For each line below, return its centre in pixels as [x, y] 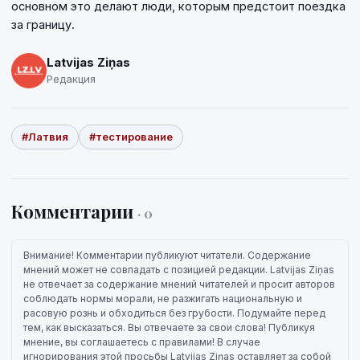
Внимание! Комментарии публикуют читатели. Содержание [167, 255]
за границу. [43, 24]
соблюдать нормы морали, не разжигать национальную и [163, 298]
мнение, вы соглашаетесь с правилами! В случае [142, 342]
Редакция [71, 79]
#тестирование [131, 136]
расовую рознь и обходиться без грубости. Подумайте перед [174, 313]
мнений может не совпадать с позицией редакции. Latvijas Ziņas [179, 269]
